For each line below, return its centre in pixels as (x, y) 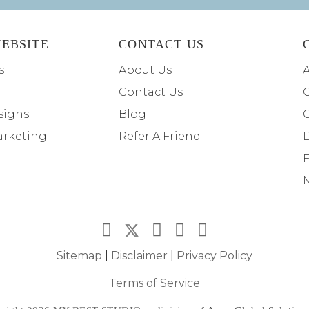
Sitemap (79, 256)
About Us (146, 70)
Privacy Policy (215, 256)
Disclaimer (139, 256)
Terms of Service (154, 283)
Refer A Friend (160, 137)
